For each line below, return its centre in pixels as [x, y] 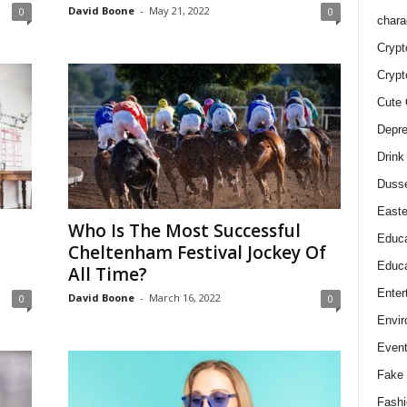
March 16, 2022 [184, 298]
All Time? [107, 274]
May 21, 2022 [179, 10]
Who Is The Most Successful [184, 231]
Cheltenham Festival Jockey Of [197, 253]
